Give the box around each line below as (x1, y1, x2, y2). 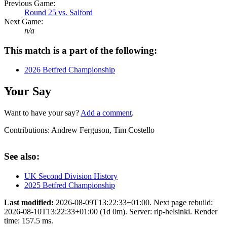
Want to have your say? (4, 108, 81, 118)
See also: (4, 151, 40, 162)
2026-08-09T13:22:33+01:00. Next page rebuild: (54, 198, 213, 207)
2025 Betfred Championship (24, 180, 115, 190)
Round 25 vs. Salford (24, 8, 93, 17)
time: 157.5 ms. (4, 216, 53, 225)
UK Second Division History (24, 171, 118, 180)
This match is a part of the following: (4, 45, 157, 56)
